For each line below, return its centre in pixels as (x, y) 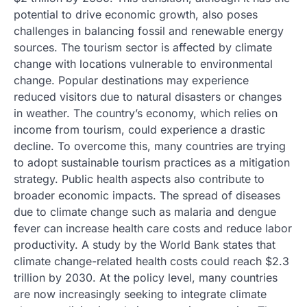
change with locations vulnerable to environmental (143, 64)
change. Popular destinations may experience (131, 80)
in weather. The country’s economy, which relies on (146, 113)
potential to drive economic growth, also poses (136, 14)
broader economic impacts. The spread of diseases (147, 195)
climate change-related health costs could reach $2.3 (151, 261)
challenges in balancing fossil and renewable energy (149, 31)
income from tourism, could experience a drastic (139, 130)
